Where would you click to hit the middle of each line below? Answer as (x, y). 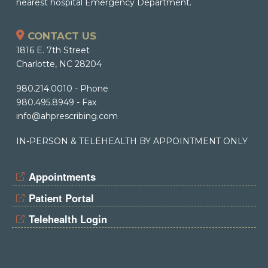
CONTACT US (62, 36)
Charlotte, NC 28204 (59, 64)
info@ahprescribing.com (67, 116)
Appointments (62, 177)
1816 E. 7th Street (53, 50)
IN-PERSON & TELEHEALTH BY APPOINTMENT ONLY (132, 141)
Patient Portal (61, 198)
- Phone (90, 89)
